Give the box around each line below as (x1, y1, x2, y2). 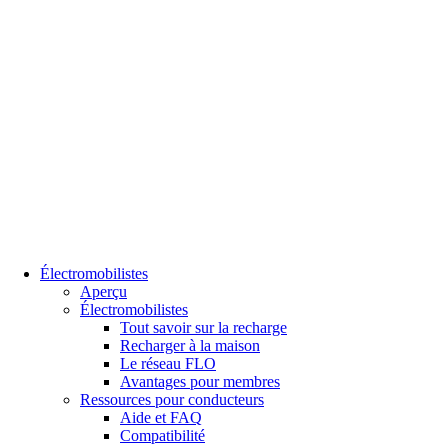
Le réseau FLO (120, 354, 216, 372)
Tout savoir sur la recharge (120, 318, 287, 336)
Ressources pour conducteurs (80, 390, 264, 408)
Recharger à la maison (120, 336, 260, 354)
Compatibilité (120, 426, 205, 444)
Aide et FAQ (120, 408, 202, 426)
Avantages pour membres (120, 372, 280, 390)
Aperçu (80, 282, 127, 300)
